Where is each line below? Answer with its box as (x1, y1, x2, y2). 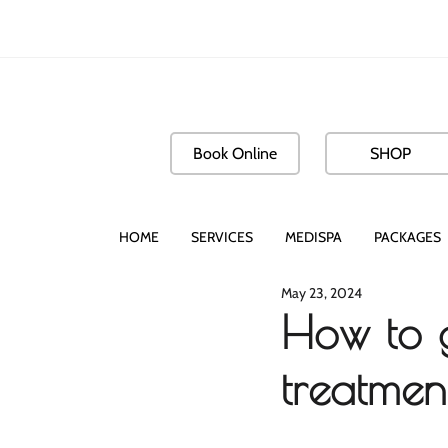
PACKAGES (374, 228, 441, 246)
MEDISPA (285, 228, 342, 246)
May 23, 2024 (281, 284, 362, 302)
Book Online (193, 144, 277, 163)
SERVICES (191, 228, 253, 246)
